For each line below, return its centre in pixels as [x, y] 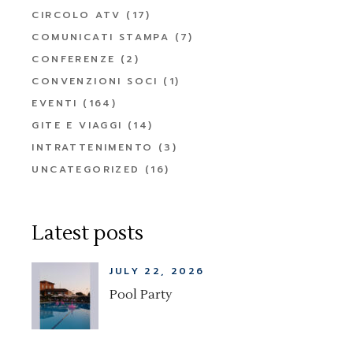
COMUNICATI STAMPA [101, 37]
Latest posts [88, 233]
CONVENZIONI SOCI [95, 81]
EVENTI [55, 103]
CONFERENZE [74, 59]
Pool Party [141, 294]
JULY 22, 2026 [157, 271]
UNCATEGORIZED [86, 169]
